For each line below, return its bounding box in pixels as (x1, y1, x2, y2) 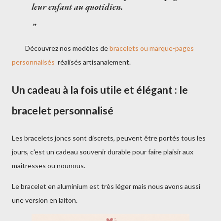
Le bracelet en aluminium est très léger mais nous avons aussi (12, 182, 200, 190)
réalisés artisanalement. (56, 58, 134, 66)
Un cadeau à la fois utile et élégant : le (12, 83, 188, 96)
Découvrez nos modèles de (12, 44, 108, 52)
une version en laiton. (12, 196, 77, 204)
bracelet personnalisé (12, 104, 113, 116)
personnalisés (12, 58, 56, 66)
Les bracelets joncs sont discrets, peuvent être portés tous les (12, 134, 206, 142)
